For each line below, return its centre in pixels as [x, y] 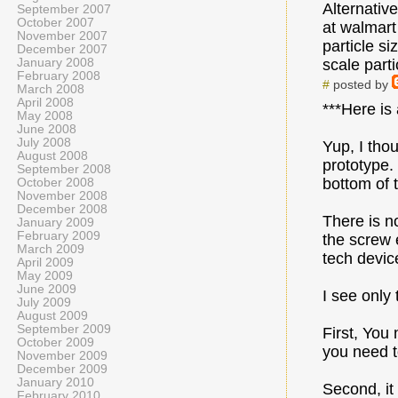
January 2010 [56, 382]
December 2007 [62, 49]
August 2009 [52, 316]
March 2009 [51, 249]
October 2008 [56, 183]
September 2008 [64, 169]
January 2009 [56, 223]
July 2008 [44, 143]
